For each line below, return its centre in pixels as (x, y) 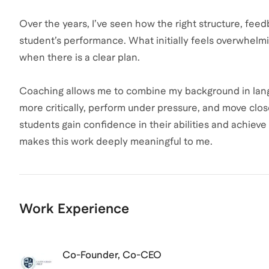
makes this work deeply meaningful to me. (116, 142)
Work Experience (74, 209)
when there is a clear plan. (80, 58)
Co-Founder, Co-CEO (112, 255)
